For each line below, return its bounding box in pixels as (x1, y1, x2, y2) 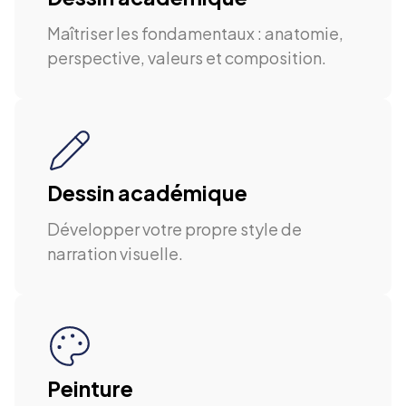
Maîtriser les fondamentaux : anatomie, (47, 23, 343, 44)
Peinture (47, 375, 133, 402)
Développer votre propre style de (47, 218, 302, 240)
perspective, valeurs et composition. (47, 47, 326, 69)
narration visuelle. (47, 243, 183, 265)
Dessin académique (47, 179, 247, 207)
